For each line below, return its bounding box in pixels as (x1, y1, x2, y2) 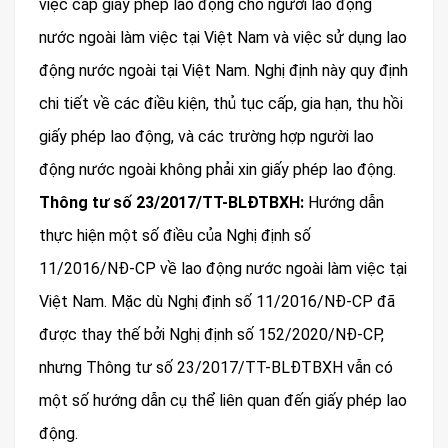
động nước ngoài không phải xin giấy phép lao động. (39, 160, 396, 180)
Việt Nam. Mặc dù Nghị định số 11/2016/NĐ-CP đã (39, 292, 395, 312)
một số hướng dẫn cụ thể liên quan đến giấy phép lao (39, 391, 407, 411)
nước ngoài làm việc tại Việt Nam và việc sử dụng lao (39, 28, 407, 48)
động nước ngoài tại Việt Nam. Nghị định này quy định (39, 61, 408, 81)
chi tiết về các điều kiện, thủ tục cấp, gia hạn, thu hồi (39, 94, 403, 114)
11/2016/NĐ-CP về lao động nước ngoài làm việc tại (39, 259, 407, 279)
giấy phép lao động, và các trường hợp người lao (39, 127, 374, 147)
